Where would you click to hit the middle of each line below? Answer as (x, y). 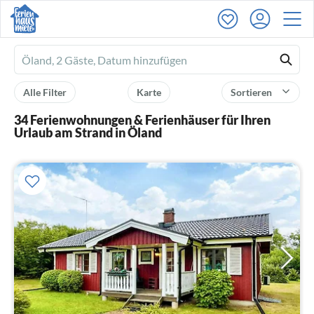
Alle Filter (45, 92)
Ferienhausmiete (62, 61)
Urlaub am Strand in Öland (88, 132)
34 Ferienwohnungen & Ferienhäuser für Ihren (142, 120)
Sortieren (252, 92)
